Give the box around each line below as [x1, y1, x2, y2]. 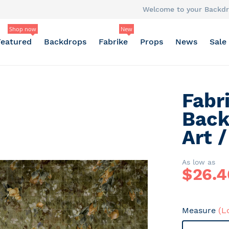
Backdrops [43, 37, 86, 47]
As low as [182, 158, 216, 166]
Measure [182, 205, 219, 215]
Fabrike [98, 37, 128, 47]
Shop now [9, 25, 36, 33]
